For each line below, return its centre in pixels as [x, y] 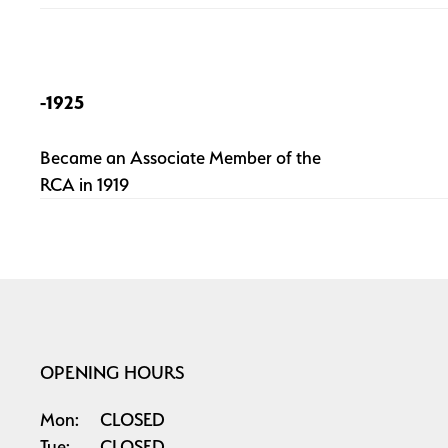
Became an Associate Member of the [180, 157]
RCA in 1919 [84, 184]
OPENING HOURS [112, 372]
